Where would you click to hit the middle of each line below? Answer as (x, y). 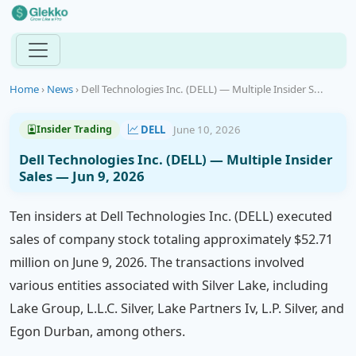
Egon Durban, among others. (97, 332)
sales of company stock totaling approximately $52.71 (171, 240)
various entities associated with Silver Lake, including (169, 286)
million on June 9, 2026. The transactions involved (157, 263)
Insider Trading (74, 130)
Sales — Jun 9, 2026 (81, 176)
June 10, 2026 (207, 129)
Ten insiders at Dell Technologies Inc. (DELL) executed (171, 217)
